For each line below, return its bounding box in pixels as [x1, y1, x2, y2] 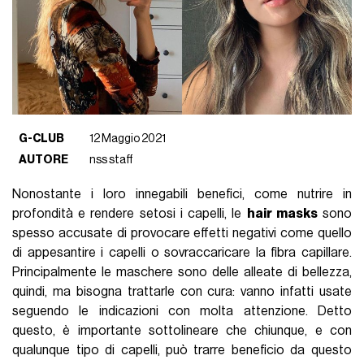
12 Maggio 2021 [89, 132, 167, 145]
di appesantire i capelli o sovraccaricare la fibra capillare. [12, 245, 352, 259]
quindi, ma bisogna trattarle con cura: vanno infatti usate [12, 284, 352, 298]
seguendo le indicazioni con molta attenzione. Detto [12, 304, 352, 318]
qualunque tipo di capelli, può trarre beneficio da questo [12, 343, 352, 357]
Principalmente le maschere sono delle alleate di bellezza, [12, 265, 352, 279]
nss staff [89, 153, 134, 166]
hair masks [246, 206, 318, 220]
